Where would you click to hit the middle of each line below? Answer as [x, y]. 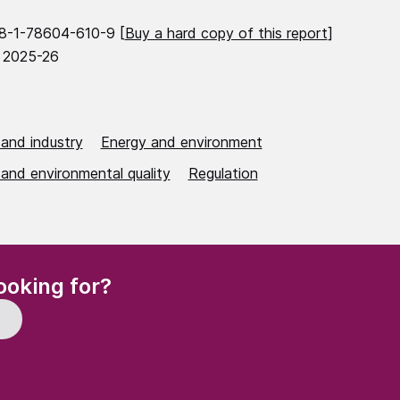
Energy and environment [181, 142]
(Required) [142, 279]
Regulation [223, 174]
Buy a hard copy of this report [226, 33]
